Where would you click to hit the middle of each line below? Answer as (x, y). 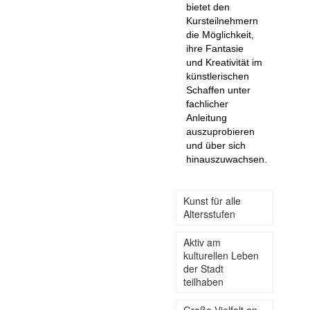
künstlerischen (218, 76)
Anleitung (207, 118)
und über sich (216, 146)
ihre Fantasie (215, 49)
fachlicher (207, 104)
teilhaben (203, 282)
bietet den (208, 7)
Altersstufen (209, 214)
